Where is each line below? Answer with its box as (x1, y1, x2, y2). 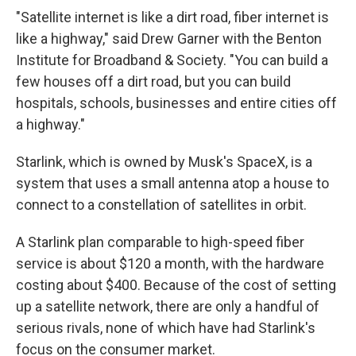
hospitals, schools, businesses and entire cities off (16, 95, 337, 111)
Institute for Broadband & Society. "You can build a (16, 52, 328, 68)
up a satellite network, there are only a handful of (16, 298, 319, 315)
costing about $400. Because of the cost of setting (16, 277, 336, 293)
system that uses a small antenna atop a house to (16, 175, 329, 192)
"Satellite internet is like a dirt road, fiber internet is (16, 9, 329, 25)
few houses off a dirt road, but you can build (16, 73, 291, 90)
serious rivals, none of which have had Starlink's (16, 319, 315, 336)
